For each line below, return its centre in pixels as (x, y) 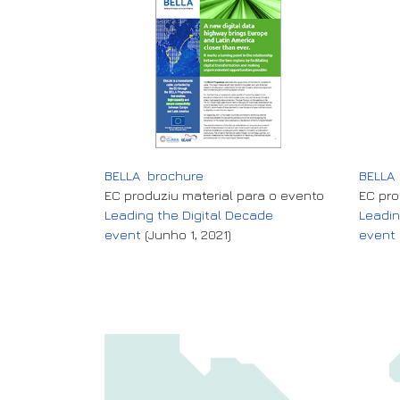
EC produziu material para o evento (214, 195)
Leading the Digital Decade (189, 214)
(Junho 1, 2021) (186, 234)
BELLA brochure (154, 175)
